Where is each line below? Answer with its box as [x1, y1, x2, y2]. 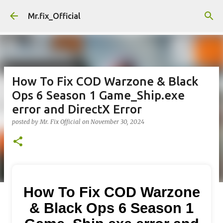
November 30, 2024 [91, 118, 144, 125]
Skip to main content [74, 8, 149, 17]
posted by [12, 118, 40, 125]
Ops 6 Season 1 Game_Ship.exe [12, 89, 185, 102]
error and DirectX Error [12, 103, 142, 116]
